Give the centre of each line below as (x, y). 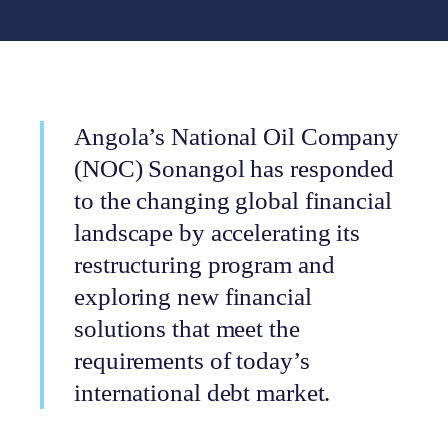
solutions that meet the (187, 328)
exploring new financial (193, 296)
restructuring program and (204, 264)
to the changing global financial (233, 200)
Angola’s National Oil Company (237, 136)
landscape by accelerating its (217, 232)
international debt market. (202, 392)
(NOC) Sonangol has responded (234, 168)
